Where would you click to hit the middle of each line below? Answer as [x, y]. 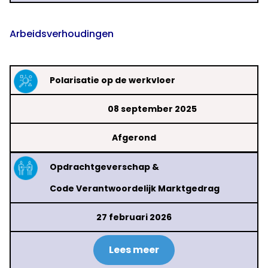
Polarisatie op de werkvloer [112, 80]
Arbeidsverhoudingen [62, 34]
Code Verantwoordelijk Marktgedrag [135, 189]
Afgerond [134, 138]
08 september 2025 [152, 109]
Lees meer [134, 250]
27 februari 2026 [134, 217]
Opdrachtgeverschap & [104, 167]
